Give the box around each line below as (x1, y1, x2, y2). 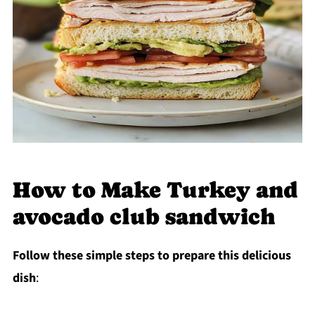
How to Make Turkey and (12, 177, 298, 203)
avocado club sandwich (12, 204, 276, 230)
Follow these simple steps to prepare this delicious (12, 247, 291, 265)
